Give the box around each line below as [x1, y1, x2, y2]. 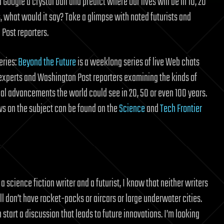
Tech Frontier [160, 100, 202, 117]
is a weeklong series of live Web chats [76, 54, 199, 71]
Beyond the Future [18, 54, 76, 71]
